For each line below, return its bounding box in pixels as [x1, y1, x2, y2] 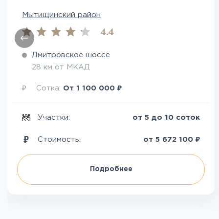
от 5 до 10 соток [132, 114, 200, 121]
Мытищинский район [22, 12, 101, 18]
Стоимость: [37, 136, 81, 143]
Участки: [38, 114, 70, 121]
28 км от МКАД [32, 64, 90, 70]
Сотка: [36, 85, 63, 91]
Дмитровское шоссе [32, 52, 110, 58]
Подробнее [89, 166, 132, 172]
